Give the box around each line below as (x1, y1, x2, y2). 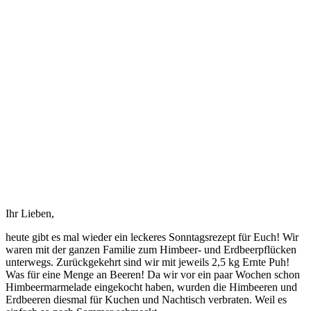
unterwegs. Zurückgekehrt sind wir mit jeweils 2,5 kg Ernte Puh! (6, 255, 289, 268)
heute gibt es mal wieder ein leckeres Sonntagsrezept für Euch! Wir (6, 230, 299, 243)
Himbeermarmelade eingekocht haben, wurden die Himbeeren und (6, 280, 297, 293)
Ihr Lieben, (6, 207, 54, 219)
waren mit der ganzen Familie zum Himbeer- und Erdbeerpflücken (6, 243, 296, 255)
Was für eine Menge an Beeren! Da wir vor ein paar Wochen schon (6, 268, 300, 280)
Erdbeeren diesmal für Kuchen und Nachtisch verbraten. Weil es (6, 293, 287, 305)
